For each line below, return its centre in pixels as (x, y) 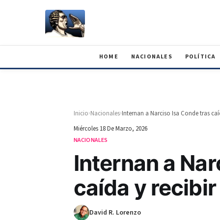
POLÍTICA (200, 57)
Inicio (81, 113)
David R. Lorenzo (115, 213)
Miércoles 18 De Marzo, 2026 (110, 129)
